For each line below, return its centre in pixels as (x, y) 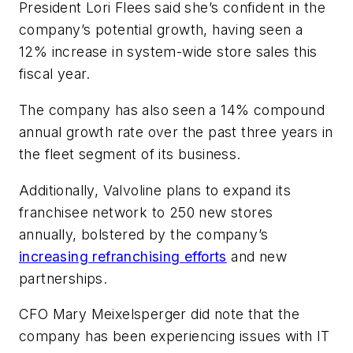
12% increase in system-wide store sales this (168, 52)
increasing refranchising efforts (123, 256)
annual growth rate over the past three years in (176, 132)
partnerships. (63, 278)
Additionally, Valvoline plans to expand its (155, 190)
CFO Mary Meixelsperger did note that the (159, 314)
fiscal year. (55, 74)
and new (257, 256)
